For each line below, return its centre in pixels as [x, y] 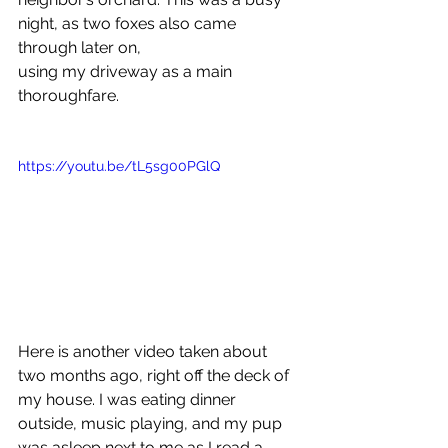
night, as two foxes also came [129, 24]
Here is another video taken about [144, 351]
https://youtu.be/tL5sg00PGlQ [119, 166]
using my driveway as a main [127, 72]
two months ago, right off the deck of [155, 375]
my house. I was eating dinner [129, 399]
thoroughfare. [68, 96]
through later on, [79, 48]
